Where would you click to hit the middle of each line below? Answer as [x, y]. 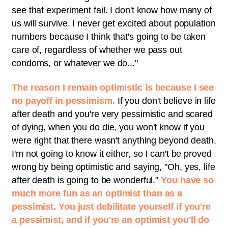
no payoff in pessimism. [63, 101]
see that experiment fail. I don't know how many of [112, 10]
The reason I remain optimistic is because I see [113, 88]
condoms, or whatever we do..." [75, 63]
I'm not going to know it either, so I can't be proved [112, 154]
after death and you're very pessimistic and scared [112, 114]
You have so [188, 180]
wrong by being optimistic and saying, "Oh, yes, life [113, 167]
